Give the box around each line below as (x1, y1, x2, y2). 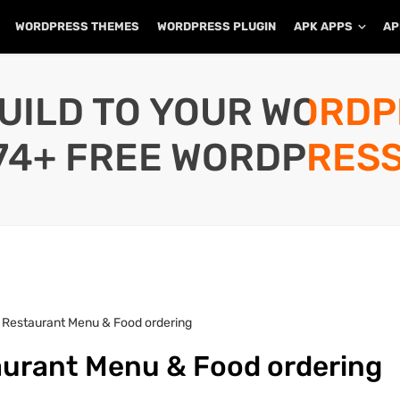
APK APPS (294, 20, 353, 33)
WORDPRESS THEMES (15, 20, 139, 33)
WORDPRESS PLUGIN (157, 20, 276, 33)
